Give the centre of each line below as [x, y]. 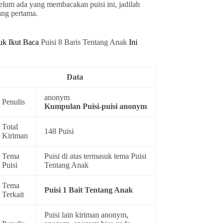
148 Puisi [59, 131]
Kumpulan [64, 107]
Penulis [14, 102]
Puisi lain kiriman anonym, [87, 215]
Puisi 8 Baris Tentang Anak [85, 42]
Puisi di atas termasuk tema [88, 156]
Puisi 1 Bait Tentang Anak [89, 190]
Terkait [13, 195]
